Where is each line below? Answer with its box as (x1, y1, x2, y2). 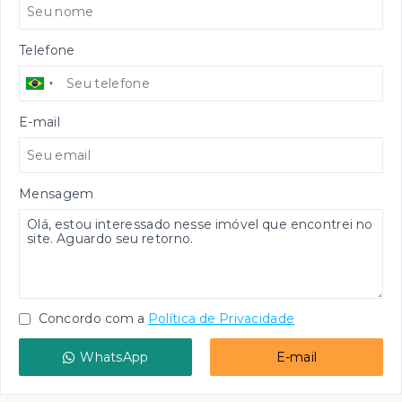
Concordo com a (35, 310, 145, 328)
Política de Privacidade (147, 310, 295, 328)
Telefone (19, 42, 75, 59)
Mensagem (19, 186, 94, 203)
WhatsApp (80, 349, 149, 366)
